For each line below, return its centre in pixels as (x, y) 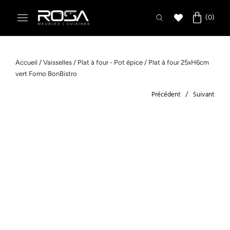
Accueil (26, 62)
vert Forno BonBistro (46, 73)
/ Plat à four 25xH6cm (176, 62)
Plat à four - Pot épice (110, 62)
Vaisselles (57, 62)
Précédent (166, 94)
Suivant (204, 94)
